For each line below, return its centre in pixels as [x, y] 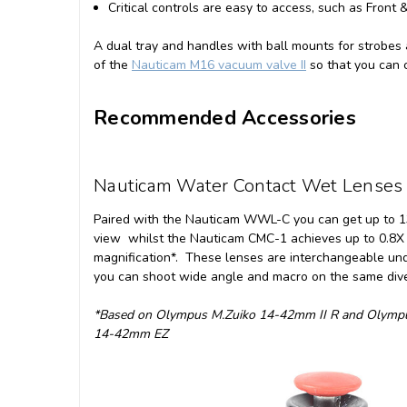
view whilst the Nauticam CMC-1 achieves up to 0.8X [249, 239]
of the [113, 65]
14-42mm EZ [131, 334]
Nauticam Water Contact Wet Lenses [248, 186]
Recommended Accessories [225, 119]
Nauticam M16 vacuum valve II [219, 65]
